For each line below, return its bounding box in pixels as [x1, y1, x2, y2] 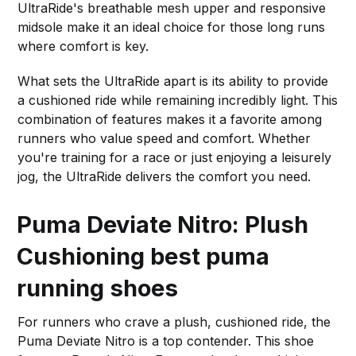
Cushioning [17, 242, 151, 270]
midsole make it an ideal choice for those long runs [17, 18, 326, 35]
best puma [150, 242, 270, 270]
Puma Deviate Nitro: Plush [17, 210, 309, 238]
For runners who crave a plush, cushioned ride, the [17, 313, 331, 330]
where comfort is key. [17, 37, 149, 54]
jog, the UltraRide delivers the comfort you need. [17, 168, 311, 184]
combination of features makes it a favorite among [17, 110, 323, 127]
